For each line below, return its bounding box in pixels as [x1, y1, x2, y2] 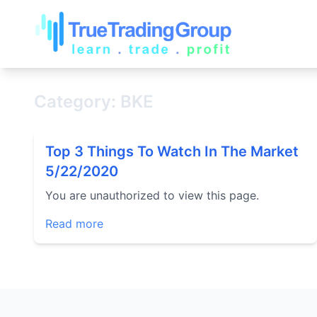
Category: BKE [34, 91, 154, 112]
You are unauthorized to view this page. [45, 188, 259, 202]
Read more [45, 217, 103, 231]
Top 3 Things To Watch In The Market [45, 143, 299, 160]
